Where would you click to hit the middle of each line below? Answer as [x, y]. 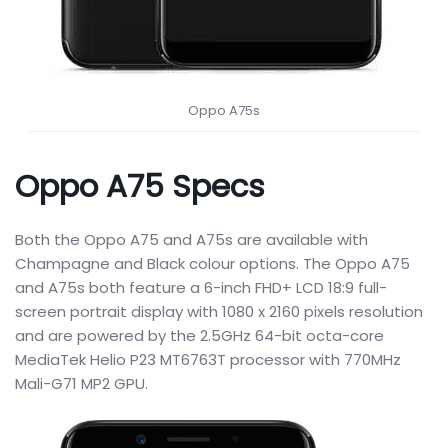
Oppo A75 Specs [140, 186]
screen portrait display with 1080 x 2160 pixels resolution [219, 311]
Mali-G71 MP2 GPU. [81, 383]
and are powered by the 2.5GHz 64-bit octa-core [199, 335]
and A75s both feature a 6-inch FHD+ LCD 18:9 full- [201, 287]
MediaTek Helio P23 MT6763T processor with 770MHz [208, 359]
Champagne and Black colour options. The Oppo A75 [212, 263]
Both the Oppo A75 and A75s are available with [191, 239]
